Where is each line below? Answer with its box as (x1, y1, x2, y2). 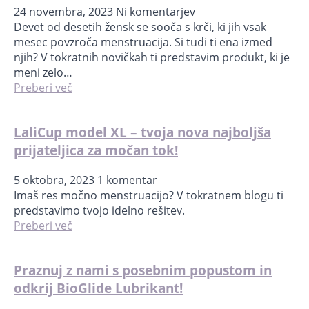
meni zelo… (14, 65, 72, 81)
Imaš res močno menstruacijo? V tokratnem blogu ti (14, 187, 283, 203)
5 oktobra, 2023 (14, 172, 97, 188)
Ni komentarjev (116, 4, 195, 20)
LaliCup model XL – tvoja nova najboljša (14, 123, 271, 141)
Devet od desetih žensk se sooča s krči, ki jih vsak (14, 19, 266, 35)
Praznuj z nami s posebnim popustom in (14, 261, 272, 279)
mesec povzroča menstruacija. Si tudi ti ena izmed (14, 34, 272, 50)
